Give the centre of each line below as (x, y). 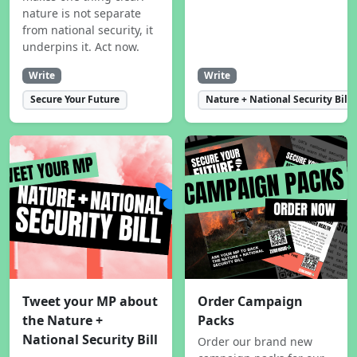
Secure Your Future (75, 100)
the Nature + (63, 320)
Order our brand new (255, 341)
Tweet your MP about (90, 301)
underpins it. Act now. (81, 46)
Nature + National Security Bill (278, 100)
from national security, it (88, 29)
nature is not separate (82, 13)
